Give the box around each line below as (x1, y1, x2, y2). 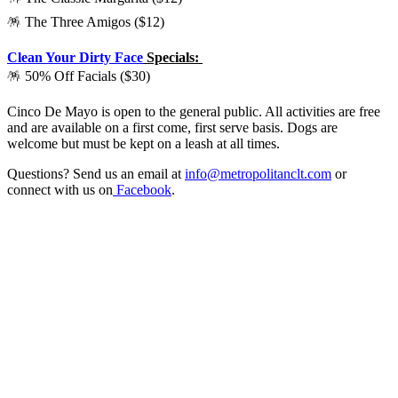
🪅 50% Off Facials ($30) (7, 68, 150, 84)
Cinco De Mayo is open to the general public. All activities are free (7, 103, 380, 119)
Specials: (143, 49, 203, 65)
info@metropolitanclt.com (185, 165, 331, 181)
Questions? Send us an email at (7, 165, 185, 181)
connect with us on (7, 181, 113, 197)
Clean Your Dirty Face (7, 49, 143, 65)
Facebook (113, 181, 171, 197)
